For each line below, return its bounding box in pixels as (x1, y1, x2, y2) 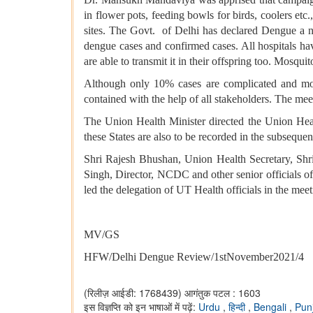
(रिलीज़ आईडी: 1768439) (84, 286, 182, 300)
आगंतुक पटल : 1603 (184, 286, 261, 300)
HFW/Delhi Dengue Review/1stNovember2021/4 (84, 251, 304, 263)
